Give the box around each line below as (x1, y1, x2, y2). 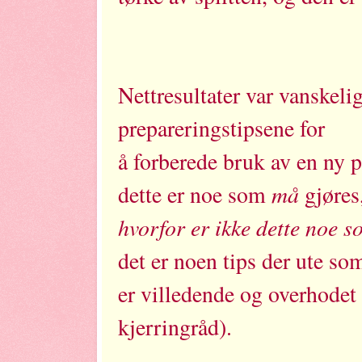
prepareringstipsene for (118, 112, 332, 143)
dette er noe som (118, 179, 271, 209)
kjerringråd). (118, 311, 232, 342)
